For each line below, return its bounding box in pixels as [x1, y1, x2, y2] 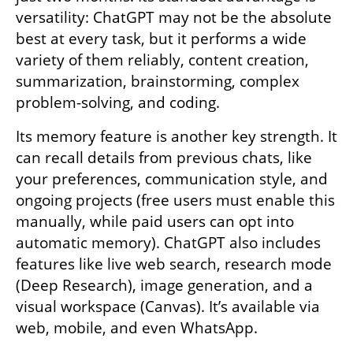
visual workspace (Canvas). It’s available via [16, 295, 320, 317]
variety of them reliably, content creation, [16, 49, 309, 70]
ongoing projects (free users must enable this [16, 189, 335, 210]
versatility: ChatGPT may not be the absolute [16, 6, 332, 28]
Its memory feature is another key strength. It [16, 125, 337, 147]
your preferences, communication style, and [16, 168, 328, 189]
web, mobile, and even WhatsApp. [16, 317, 258, 338]
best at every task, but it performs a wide [16, 28, 307, 49]
